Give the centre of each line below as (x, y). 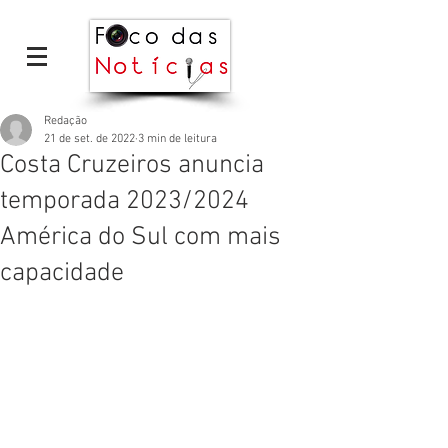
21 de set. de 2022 (89, 139)
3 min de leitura (177, 139)
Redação (65, 121)
